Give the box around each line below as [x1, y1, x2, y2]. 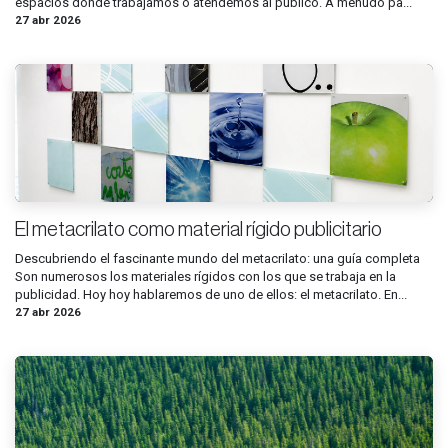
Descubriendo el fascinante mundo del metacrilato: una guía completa [15, 250, 420, 266]
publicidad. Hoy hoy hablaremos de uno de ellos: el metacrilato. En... [15, 286, 407, 302]
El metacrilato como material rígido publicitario [15, 219, 382, 240]
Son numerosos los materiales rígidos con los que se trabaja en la [15, 268, 396, 284]
